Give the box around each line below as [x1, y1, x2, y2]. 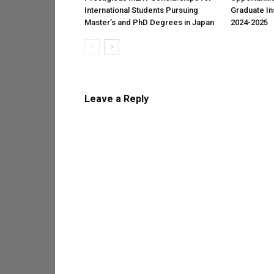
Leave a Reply [84, 93, 149, 105]
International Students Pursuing [84, 6, 198, 15]
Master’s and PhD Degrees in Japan [84, 18, 214, 27]
